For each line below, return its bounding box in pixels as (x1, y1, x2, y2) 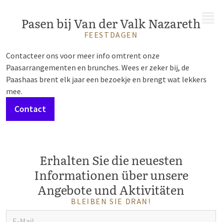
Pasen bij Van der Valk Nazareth (21, 14, 201, 32)
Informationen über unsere (34, 166, 188, 183)
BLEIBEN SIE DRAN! (71, 196, 151, 206)
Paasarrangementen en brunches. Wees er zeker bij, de (6, 62, 189, 72)
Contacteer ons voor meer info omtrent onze (6, 51, 160, 60)
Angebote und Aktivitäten (38, 181, 184, 198)
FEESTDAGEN (84, 30, 138, 40)
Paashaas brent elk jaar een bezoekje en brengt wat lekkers (6, 74, 207, 84)
